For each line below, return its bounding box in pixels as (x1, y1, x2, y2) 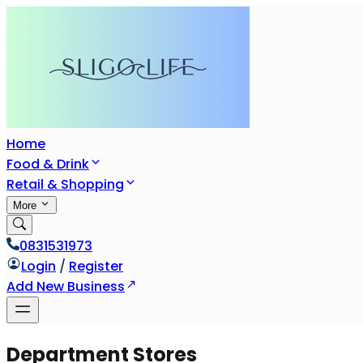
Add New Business (6, 277, 125, 296)
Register (69, 257, 123, 275)
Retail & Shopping (6, 175, 124, 194)
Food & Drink (6, 155, 89, 173)
